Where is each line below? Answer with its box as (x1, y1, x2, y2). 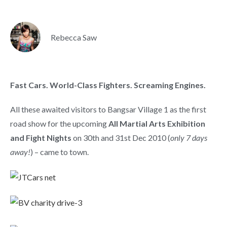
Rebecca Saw (51, 32, 97, 42)
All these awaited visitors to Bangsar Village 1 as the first (10, 104, 206, 114)
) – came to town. (30, 147, 89, 157)
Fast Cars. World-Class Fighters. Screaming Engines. (10, 80, 206, 90)
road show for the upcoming (10, 119, 108, 128)
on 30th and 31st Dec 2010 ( (71, 133, 170, 142)
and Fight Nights (10, 133, 71, 142)
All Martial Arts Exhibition (108, 119, 205, 128)
